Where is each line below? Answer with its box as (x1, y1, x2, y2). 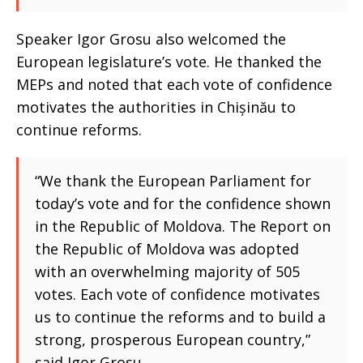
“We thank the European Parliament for (35, 171, 311, 190)
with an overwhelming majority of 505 (35, 262, 300, 281)
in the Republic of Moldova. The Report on (35, 216, 331, 236)
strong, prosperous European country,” (35, 330, 310, 349)
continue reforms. (16, 120, 142, 139)
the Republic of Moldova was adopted (35, 239, 299, 258)
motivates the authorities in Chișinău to (16, 97, 296, 117)
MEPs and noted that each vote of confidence (16, 75, 332, 94)
